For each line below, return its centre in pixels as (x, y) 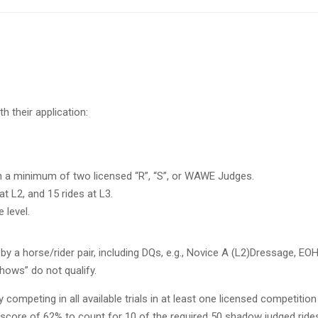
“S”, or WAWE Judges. (204, 176)
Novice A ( (211, 252)
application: (62, 112)
